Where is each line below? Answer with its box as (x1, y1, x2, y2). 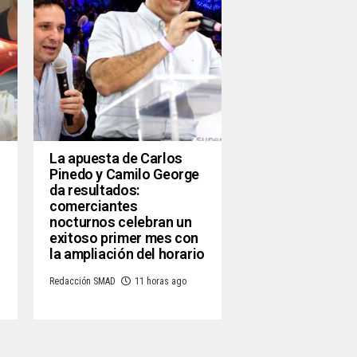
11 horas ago (135, 276, 186, 288)
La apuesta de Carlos (49, 150, 182, 167)
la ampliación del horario (49, 245, 205, 263)
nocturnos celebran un (49, 214, 192, 231)
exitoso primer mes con (49, 229, 199, 247)
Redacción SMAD (49, 276, 116, 288)
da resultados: (49, 182, 139, 199)
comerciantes (49, 198, 138, 215)
